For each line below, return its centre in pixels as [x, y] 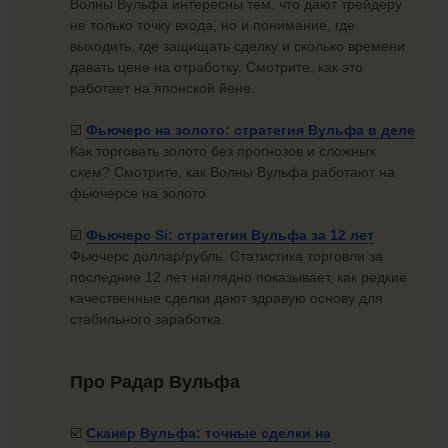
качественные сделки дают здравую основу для [226, 298]
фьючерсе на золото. [140, 193]
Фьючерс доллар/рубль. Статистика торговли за [226, 256]
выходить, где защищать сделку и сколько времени [237, 46]
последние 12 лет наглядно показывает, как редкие [238, 277]
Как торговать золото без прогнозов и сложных [223, 151]
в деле [391, 130]
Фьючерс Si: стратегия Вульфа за [208, 235]
